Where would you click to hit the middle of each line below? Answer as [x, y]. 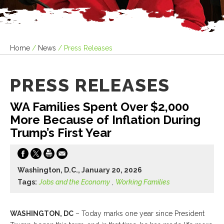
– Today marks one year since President [139, 214]
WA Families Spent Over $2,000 [99, 107]
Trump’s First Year [61, 133]
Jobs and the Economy [74, 182]
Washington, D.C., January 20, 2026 [80, 170]
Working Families [143, 182]
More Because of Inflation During [105, 120]
